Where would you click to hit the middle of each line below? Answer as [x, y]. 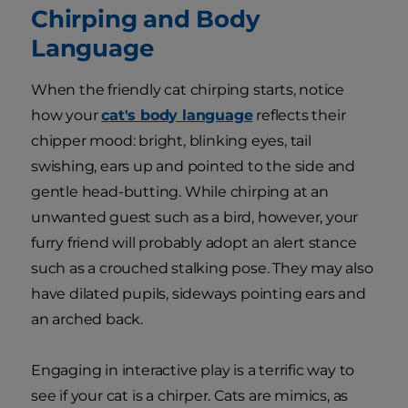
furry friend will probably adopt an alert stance [194, 243]
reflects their [299, 116]
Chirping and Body [146, 19]
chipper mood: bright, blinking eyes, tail [171, 141]
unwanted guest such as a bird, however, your [195, 218]
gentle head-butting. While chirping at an [180, 192]
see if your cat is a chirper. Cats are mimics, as [190, 396]
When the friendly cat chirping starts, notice [188, 90]
